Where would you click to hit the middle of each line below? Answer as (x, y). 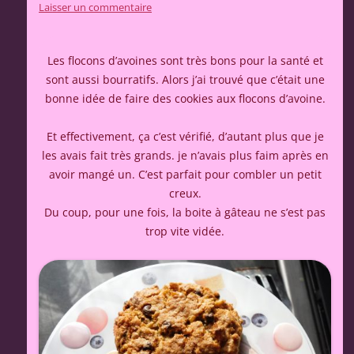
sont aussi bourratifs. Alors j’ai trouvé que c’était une (185, 80)
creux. (185, 194)
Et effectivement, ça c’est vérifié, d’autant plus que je (185, 137)
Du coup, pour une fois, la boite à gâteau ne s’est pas (185, 213)
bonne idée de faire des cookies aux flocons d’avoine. (185, 99)
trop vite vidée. (185, 232)
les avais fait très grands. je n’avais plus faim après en (185, 156)
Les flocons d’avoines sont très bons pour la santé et (185, 61)
